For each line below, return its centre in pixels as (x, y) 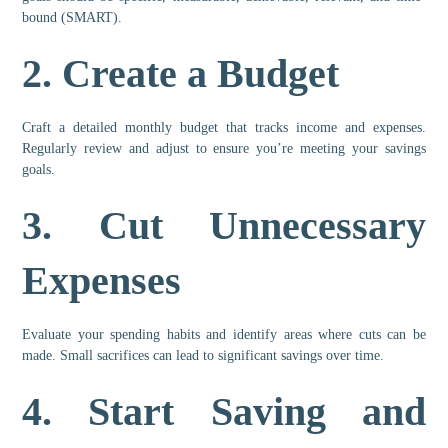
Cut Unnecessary (262, 226)
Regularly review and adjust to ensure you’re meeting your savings (224, 149)
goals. (39, 170)
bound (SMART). (72, 18)
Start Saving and (257, 412)
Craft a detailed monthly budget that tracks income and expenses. (224, 128)
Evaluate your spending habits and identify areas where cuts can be (224, 335)
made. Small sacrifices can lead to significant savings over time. (203, 356)
